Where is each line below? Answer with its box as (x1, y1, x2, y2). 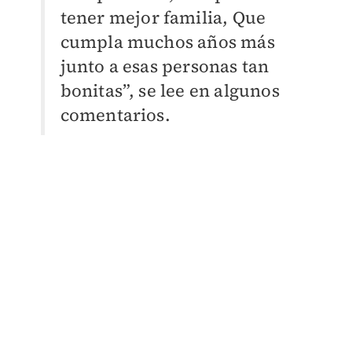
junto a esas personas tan (60, 54, 269, 79)
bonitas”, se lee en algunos (60, 79, 280, 103)
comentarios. (60, 103, 170, 127)
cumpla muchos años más (60, 30, 275, 54)
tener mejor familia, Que (60, 5, 266, 30)
